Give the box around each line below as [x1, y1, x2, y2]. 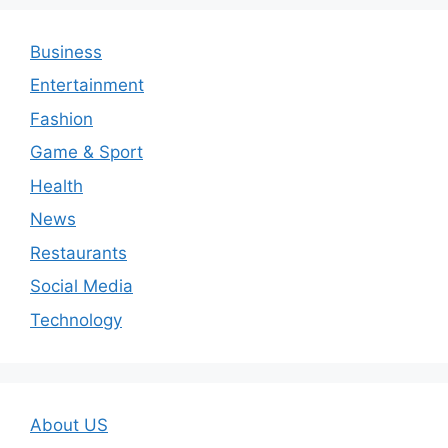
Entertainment [30, 75, 144, 96]
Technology [30, 309, 122, 330]
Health [30, 175, 83, 196]
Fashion [30, 108, 93, 129]
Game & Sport [30, 142, 143, 163]
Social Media [30, 276, 133, 297]
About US [30, 414, 108, 435]
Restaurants [30, 242, 127, 263]
